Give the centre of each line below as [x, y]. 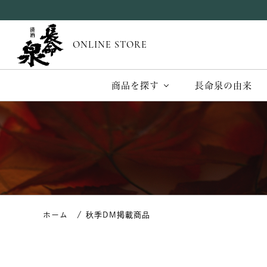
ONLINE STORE [110, 46]
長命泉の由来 [223, 86]
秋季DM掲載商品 [118, 215]
